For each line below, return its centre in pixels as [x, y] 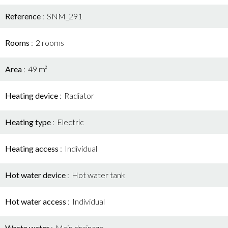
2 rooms [50, 42]
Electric [70, 122]
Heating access [33, 148]
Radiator [79, 95]
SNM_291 [65, 16]
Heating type [29, 122]
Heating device [32, 95]
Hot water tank [98, 175]
